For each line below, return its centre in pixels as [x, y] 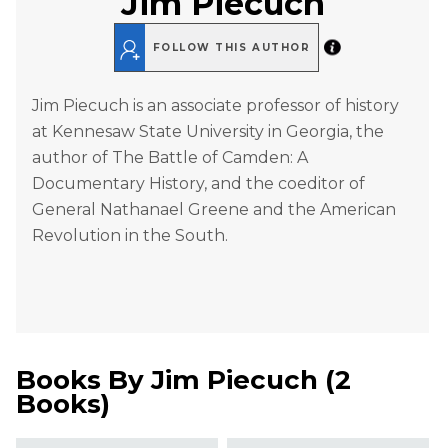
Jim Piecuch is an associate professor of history [215, 106]
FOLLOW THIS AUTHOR [231, 47]
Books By [83, 380]
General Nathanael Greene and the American [214, 210]
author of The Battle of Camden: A [170, 158]
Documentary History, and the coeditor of [198, 184]
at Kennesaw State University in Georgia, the [208, 132]
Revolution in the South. [130, 236]
